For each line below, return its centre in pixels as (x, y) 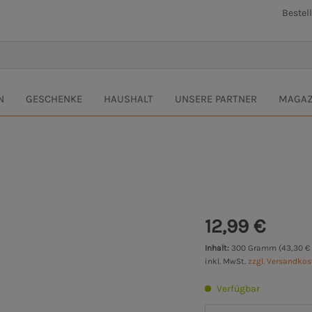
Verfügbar (237, 289)
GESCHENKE (54, 99)
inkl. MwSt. (227, 262)
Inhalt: (218, 248)
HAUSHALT (128, 99)
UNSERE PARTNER (216, 99)
